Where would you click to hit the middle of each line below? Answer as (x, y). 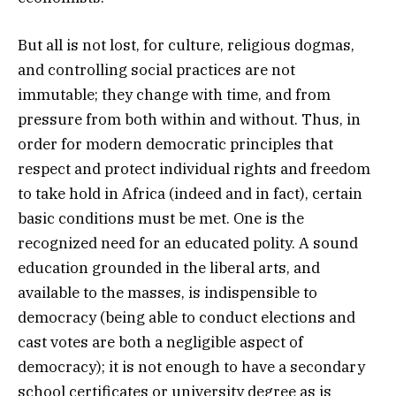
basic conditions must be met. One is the (161, 219)
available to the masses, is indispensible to (168, 293)
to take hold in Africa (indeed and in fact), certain (190, 194)
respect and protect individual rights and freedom (194, 169)
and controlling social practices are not (156, 70)
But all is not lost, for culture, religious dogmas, (186, 46)
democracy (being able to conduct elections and (187, 318)
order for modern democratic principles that (175, 145)
